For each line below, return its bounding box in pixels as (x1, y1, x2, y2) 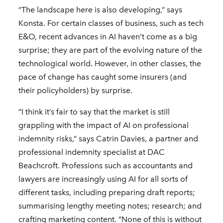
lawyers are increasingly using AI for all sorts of (18, 174, 188, 184)
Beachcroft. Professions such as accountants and (18, 161, 193, 171)
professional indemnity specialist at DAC (18, 147, 165, 157)
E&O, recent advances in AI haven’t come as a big (18, 32, 198, 42)
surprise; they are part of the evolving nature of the (18, 45, 203, 55)
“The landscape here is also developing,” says (18, 5, 183, 15)
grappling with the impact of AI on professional (18, 120, 189, 130)
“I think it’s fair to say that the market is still (18, 107, 170, 117)
